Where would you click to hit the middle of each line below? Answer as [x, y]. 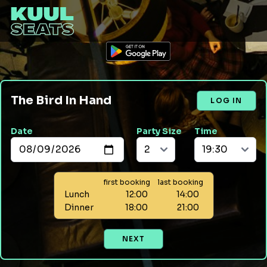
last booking [180, 182]
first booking [127, 182]
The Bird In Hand [61, 100]
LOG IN [226, 100]
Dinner [79, 207]
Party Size [159, 131]
